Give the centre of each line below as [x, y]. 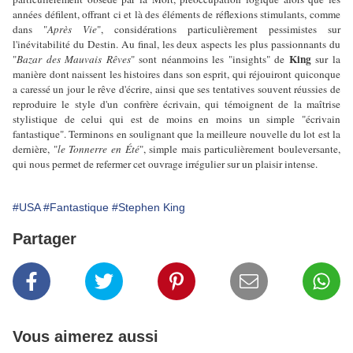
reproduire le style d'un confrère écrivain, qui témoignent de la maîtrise [176, 104]
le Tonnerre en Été [98, 149]
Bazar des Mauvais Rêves [74, 59]
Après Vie [72, 30]
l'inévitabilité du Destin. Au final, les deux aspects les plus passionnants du [176, 45]
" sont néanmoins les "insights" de [210, 59]
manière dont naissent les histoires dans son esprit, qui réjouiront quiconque [176, 74]
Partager [45, 239]
